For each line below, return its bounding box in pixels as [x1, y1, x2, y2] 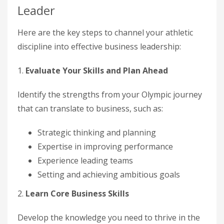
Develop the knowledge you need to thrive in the [17, 212, 200, 223]
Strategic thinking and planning [37, 127, 156, 138]
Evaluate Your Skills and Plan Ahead [25, 65, 168, 76]
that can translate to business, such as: [17, 103, 163, 114]
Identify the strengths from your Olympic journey [17, 89, 202, 100]
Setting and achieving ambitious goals [37, 169, 180, 180]
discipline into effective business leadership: [17, 41, 181, 52]
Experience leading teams [37, 155, 133, 166]
